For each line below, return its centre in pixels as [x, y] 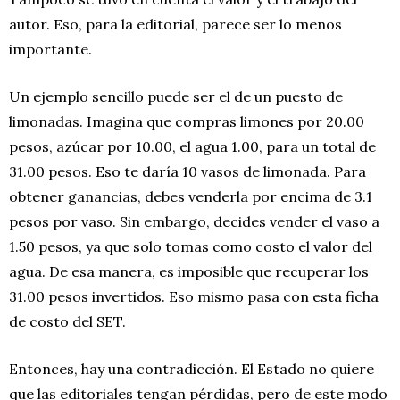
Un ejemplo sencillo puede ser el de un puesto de [176, 96]
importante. [50, 49]
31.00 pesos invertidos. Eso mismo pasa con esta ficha [194, 296]
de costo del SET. [67, 321]
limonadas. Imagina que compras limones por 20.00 [187, 121]
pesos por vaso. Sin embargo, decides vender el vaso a [194, 221]
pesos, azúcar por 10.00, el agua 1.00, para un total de [192, 146]
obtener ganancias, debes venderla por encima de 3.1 [191, 196]
